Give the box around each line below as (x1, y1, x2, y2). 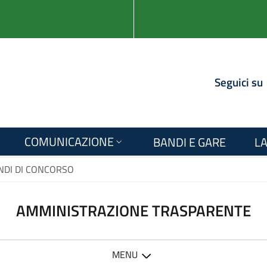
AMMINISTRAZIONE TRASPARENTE (16, 199, 251, 222)
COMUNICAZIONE (24, 132, 114, 151)
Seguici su (215, 73, 263, 91)
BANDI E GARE (153, 133, 226, 151)
